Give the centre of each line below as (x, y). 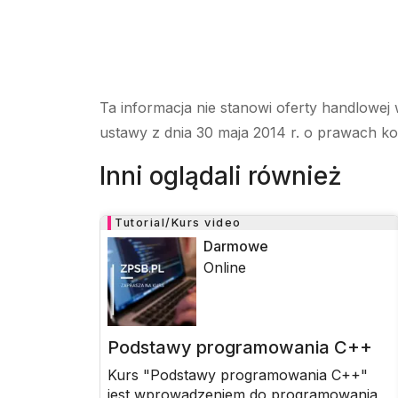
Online (225, 267)
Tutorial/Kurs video (178, 223)
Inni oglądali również (221, 176)
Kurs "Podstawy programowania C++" (238, 375)
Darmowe (236, 246)
